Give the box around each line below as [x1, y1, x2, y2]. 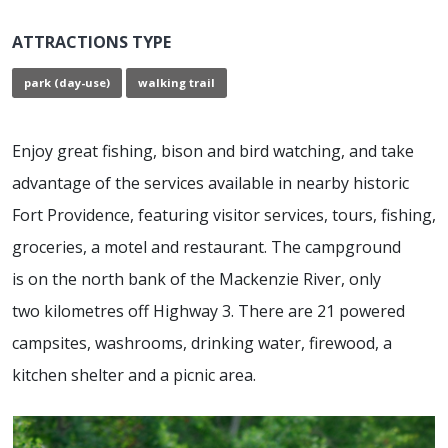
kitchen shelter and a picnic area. [12, 363, 256, 386]
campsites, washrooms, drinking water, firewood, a [12, 331, 392, 354]
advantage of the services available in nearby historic [12, 171, 409, 194]
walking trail [138, 75, 215, 91]
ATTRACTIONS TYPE [12, 31, 171, 54]
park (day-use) [24, 75, 110, 91]
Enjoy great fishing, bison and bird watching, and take [12, 139, 414, 162]
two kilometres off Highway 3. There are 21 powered [12, 299, 405, 322]
